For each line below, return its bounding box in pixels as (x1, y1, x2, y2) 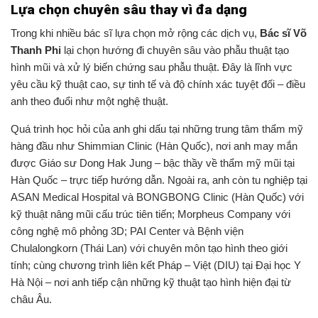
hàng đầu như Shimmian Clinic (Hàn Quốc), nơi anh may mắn (11, 140, 297, 153)
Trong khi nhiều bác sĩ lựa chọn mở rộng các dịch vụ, (11, 27, 260, 40)
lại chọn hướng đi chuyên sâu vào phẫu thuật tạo (61, 44, 289, 57)
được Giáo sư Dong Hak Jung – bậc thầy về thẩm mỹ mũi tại (11, 157, 295, 170)
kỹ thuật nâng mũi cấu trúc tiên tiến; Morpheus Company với (11, 208, 290, 221)
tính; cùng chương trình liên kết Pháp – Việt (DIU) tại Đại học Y (11, 259, 301, 272)
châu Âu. (11, 293, 52, 306)
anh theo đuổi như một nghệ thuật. (11, 95, 168, 108)
